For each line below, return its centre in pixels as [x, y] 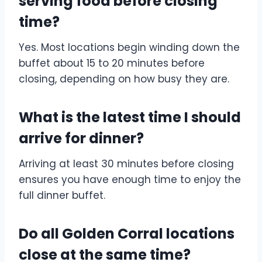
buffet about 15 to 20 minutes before [112, 63]
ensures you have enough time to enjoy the [130, 180]
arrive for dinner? [81, 139]
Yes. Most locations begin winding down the [129, 48]
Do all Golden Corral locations [127, 234]
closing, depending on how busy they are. [124, 79]
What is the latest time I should [130, 118]
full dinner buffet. [62, 196]
